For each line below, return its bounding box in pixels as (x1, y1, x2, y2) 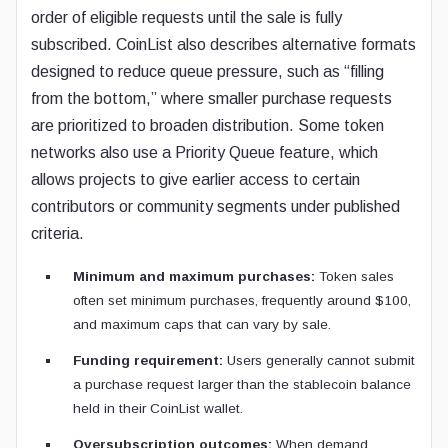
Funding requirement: (73, 353, 223, 368)
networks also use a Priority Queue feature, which (31, 144, 378, 161)
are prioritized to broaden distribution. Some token (31, 117, 384, 134)
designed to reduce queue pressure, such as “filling (31, 63, 384, 80)
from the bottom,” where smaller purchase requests (31, 90, 392, 107)
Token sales (315, 269, 394, 284)
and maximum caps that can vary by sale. (73, 317, 331, 332)
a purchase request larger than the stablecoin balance (73, 377, 411, 392)
